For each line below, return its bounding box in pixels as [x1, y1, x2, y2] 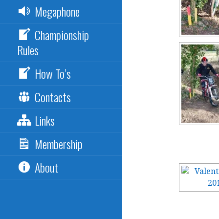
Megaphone [35, 2, 80, 20]
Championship [35, 26, 89, 44]
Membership [35, 135, 83, 153]
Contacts [35, 88, 71, 106]
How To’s [35, 65, 71, 82]
